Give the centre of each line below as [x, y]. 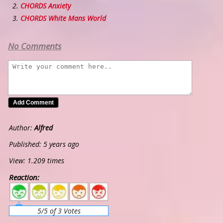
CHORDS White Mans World [63, 18]
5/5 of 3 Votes [59, 211]
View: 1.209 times [37, 161]
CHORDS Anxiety [46, 6]
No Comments [35, 46]
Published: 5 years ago [44, 144]
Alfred [44, 128]
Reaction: [24, 177]
